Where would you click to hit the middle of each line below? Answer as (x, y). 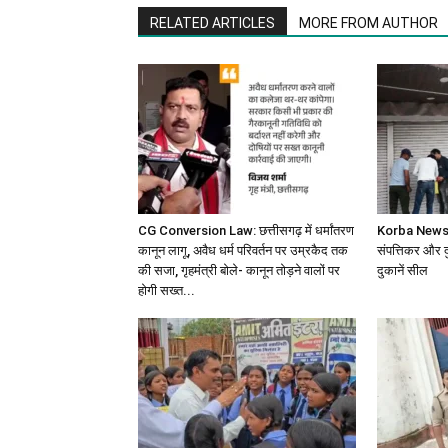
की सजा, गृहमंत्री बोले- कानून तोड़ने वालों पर (239, 270)
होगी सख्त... (166, 290)
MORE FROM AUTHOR (368, 22)
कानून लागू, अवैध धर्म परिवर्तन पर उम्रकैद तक (243, 250)
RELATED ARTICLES (212, 22)
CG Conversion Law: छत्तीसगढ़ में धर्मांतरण (246, 230)
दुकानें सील (402, 270)
